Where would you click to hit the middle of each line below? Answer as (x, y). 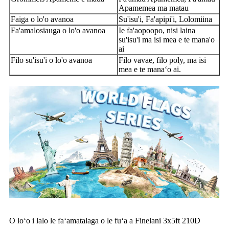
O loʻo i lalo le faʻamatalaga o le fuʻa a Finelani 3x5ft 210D (105, 220)
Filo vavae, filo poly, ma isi (162, 60)
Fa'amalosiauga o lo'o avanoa (58, 30)
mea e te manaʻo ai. (150, 69)
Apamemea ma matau (154, 8)
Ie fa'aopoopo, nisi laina (157, 30)
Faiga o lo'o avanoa (42, 19)
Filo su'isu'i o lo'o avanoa (51, 60)
